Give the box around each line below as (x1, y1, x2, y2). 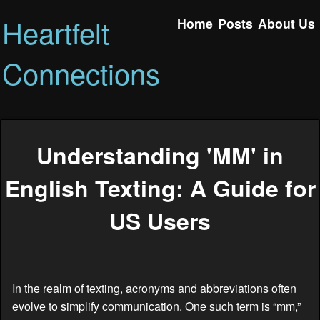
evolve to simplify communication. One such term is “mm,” (12, 297, 301, 314)
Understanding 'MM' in (36, 139, 284, 172)
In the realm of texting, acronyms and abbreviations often (12, 279, 296, 296)
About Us (258, 14, 316, 32)
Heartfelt (2, 11, 110, 52)
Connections (2, 52, 161, 93)
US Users (109, 204, 211, 238)
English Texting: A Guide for (4, 171, 316, 205)
